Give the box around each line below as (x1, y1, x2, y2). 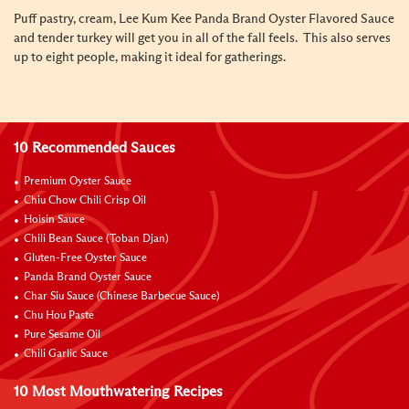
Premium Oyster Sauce (24, 176, 131, 187)
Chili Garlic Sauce (24, 349, 108, 360)
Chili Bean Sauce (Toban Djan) (24, 234, 169, 245)
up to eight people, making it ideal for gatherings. (14, 51, 286, 64)
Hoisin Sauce (24, 215, 85, 225)
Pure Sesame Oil (24, 330, 100, 341)
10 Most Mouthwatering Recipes (14, 384, 223, 399)
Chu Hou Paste (24, 310, 94, 321)
